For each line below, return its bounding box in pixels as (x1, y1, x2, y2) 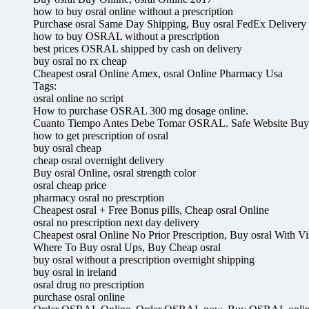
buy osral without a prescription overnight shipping (33, 253, 255, 266)
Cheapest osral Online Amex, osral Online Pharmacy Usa (33, 67, 283, 79)
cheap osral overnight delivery (33, 154, 164, 166)
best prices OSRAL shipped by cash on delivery (33, 42, 242, 54)
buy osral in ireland (33, 266, 117, 278)
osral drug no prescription (33, 278, 144, 290)
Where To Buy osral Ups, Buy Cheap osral (33, 241, 221, 253)
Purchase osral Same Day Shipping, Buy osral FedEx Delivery (33, 17, 306, 30)
